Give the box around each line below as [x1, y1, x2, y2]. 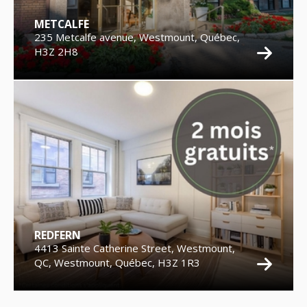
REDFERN [34, 228, 81, 243]
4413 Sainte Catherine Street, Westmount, [34, 241, 235, 256]
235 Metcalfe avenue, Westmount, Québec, [34, 30, 240, 45]
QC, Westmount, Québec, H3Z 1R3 [34, 256, 200, 270]
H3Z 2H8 [34, 45, 78, 59]
